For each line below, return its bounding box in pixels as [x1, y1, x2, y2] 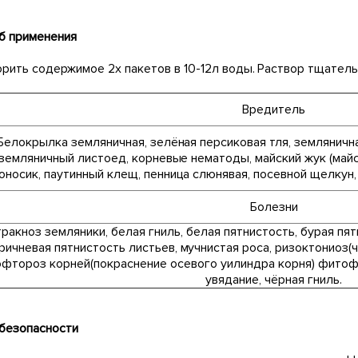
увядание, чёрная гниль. [205, 272, 343, 288]
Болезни [249, 199, 298, 216]
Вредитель [242, 101, 306, 118]
